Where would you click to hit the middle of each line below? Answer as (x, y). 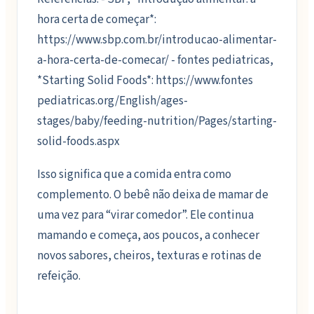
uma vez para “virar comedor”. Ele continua (145, 216)
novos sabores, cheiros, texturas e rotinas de (149, 256)
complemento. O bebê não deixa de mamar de (153, 195)
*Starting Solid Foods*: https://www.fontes (145, 80)
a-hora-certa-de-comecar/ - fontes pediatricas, (155, 60)
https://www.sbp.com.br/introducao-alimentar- (157, 40)
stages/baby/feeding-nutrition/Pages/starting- (157, 121)
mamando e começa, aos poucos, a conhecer (148, 236)
